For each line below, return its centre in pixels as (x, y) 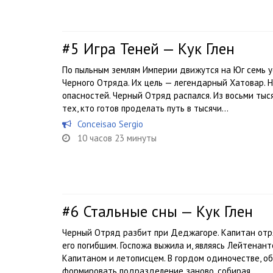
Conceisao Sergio (110, 124)
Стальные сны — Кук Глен (168, 212)
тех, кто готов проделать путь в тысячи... (145, 108)
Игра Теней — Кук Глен (159, 49)
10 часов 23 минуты (117, 138)
